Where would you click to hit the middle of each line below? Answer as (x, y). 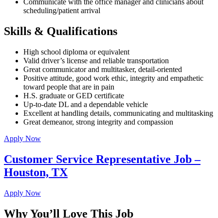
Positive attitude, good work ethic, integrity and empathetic (113, 78)
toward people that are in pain (70, 87)
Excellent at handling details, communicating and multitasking (118, 113)
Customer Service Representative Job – (102, 159)
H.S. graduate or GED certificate (74, 96)
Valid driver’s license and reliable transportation (96, 61)
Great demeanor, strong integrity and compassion (98, 122)
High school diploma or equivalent (76, 52)
